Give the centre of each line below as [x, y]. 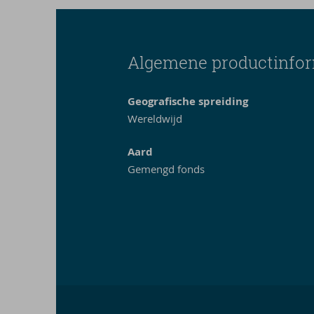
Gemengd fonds [166, 169]
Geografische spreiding [188, 101]
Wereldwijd [155, 118]
